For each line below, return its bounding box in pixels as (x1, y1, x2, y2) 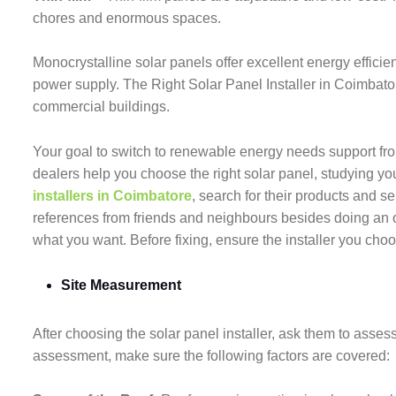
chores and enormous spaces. (33, 10, 225, 26)
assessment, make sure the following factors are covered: (33, 347, 393, 363)
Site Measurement (61, 277, 181, 293)
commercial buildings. (33, 99, 173, 115)
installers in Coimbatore (33, 188, 192, 204)
